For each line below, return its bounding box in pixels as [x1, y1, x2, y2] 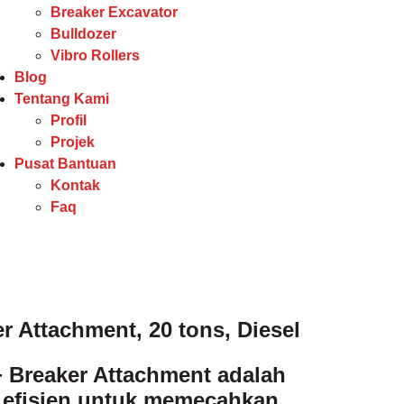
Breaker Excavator [50, 5, 178, 20]
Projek [50, 134, 95, 150]
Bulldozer [50, 26, 116, 41]
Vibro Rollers [50, 48, 140, 63]
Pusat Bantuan [14, 156, 116, 171]
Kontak [50, 178, 100, 193]
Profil [50, 113, 87, 128]
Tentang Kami [14, 91, 109, 106]
